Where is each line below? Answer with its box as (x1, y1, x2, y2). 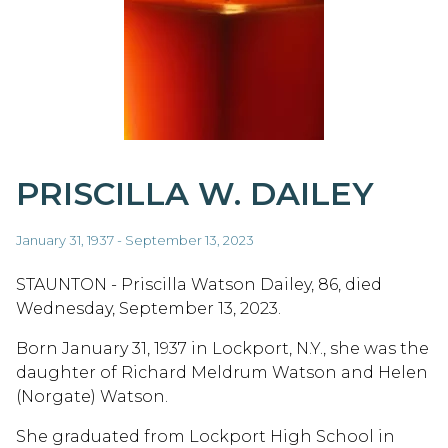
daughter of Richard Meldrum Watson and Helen (16, 363, 428, 383)
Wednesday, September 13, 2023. (16, 299, 281, 319)
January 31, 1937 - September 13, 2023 (16, 232, 254, 249)
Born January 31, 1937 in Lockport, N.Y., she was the (16, 339, 429, 359)
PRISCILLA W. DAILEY (16, 173, 374, 213)
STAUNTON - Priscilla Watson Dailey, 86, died (16, 275, 382, 295)
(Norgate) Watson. (16, 387, 168, 407)
